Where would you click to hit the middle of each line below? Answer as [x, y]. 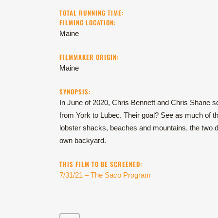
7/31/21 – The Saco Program [105, 175]
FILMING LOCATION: [88, 23]
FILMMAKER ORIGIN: [89, 57]
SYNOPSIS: [75, 92]
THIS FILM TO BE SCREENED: [101, 164]
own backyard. [83, 141]
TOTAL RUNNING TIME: [91, 13]
